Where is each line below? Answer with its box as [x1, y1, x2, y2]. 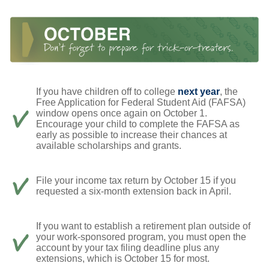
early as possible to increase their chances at [36, 129, 227, 140]
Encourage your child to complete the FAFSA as [36, 118, 240, 129]
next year [178, 86, 220, 97]
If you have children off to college [36, 86, 178, 97]
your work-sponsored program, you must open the [36, 231, 246, 242]
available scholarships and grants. [36, 140, 181, 151]
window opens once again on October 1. [36, 107, 207, 118]
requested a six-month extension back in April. [36, 186, 231, 196]
